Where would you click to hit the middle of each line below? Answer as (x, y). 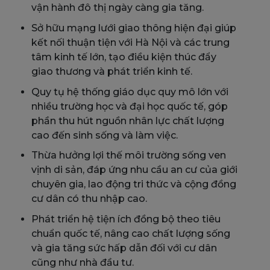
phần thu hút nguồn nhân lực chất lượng (128, 121)
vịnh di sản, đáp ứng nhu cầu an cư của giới (134, 170)
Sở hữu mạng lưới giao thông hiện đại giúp (134, 28)
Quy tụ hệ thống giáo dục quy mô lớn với (130, 92)
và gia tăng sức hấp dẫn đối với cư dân (124, 248)
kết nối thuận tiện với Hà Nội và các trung (130, 42)
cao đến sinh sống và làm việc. (105, 135)
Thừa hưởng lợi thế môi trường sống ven (129, 155)
